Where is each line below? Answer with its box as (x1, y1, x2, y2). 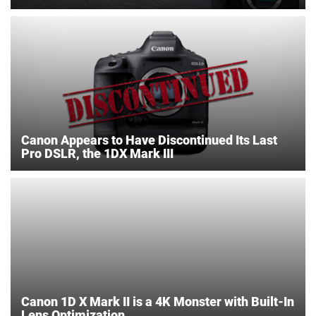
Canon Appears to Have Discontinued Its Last (21, 133, 277, 148)
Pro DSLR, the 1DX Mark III (21, 146, 174, 162)
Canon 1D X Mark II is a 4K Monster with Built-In (21, 294, 294, 310)
